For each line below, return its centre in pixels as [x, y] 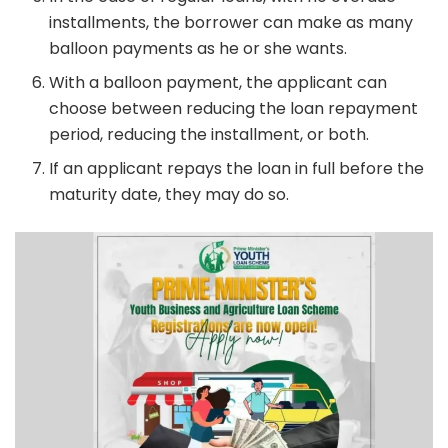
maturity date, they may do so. [169, 195]
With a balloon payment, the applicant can [218, 83]
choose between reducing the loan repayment [234, 109]
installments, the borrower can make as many [231, 23]
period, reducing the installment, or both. [209, 135]
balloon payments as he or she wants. [198, 49]
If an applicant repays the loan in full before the [237, 169]
